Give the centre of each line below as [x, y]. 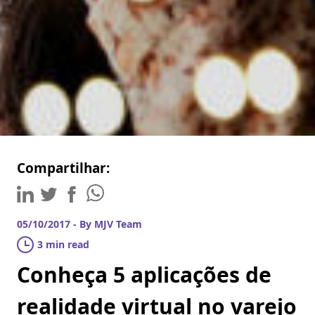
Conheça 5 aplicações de [144, 275]
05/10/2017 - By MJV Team [79, 225]
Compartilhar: [63, 167]
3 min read [63, 244]
